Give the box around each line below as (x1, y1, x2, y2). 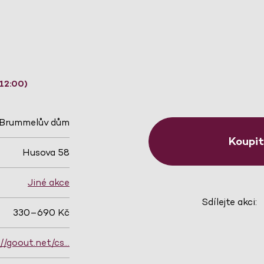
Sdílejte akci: (201, 195, 257, 208)
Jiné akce (28, 176, 70, 189)
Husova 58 (22, 146, 70, 159)
